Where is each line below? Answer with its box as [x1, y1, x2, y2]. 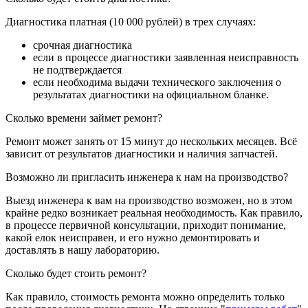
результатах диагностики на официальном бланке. [33, 89, 269, 101]
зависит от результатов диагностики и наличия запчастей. [5, 148, 278, 160]
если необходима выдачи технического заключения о [33, 76, 281, 89]
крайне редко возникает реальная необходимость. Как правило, [5, 207, 302, 219]
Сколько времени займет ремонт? [5, 112, 162, 124]
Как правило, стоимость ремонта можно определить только [5, 291, 285, 303]
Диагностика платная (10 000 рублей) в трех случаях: [5, 16, 256, 28]
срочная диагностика [33, 39, 132, 52]
